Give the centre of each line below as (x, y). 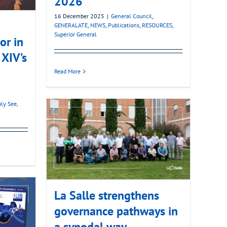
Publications (124, 25)
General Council (131, 16)
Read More (67, 71)
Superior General (75, 34)
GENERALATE (71, 25)
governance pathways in (116, 211)
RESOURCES (157, 25)
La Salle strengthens (107, 196)
